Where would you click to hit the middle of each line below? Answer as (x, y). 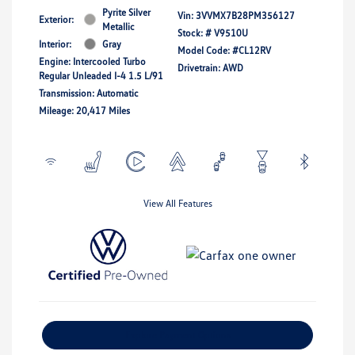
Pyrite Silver (126, 12)
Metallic (118, 26)
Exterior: (56, 19)
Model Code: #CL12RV (224, 50)
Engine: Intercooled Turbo (92, 61)
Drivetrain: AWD (210, 67)
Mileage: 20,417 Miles (84, 110)
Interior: (55, 44)
